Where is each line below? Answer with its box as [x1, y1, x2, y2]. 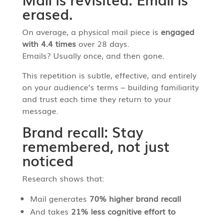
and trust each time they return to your [22, 92, 171, 105]
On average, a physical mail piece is [22, 25, 161, 37]
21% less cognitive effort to [71, 205, 176, 217]
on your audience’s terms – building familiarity [22, 80, 199, 93]
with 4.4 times [22, 37, 76, 49]
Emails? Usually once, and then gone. [22, 49, 164, 61]
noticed [22, 149, 74, 171]
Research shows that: [22, 172, 104, 184]
